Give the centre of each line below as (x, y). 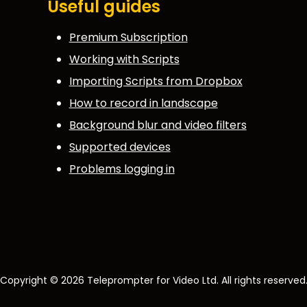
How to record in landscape (143, 103)
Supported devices (120, 147)
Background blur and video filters (158, 125)
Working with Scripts (124, 59)
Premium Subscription (128, 37)
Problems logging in (122, 169)
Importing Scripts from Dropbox (156, 81)
